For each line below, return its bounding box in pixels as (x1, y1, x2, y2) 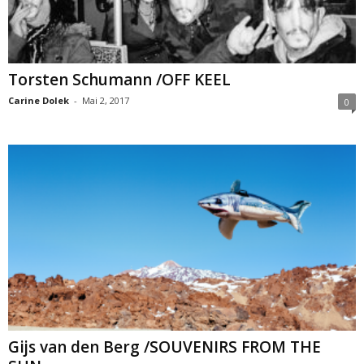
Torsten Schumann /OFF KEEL (8, 69, 231, 91)
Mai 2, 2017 (82, 94, 129, 107)
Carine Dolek (8, 94, 69, 107)
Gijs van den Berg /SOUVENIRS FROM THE (8, 336, 321, 357)
